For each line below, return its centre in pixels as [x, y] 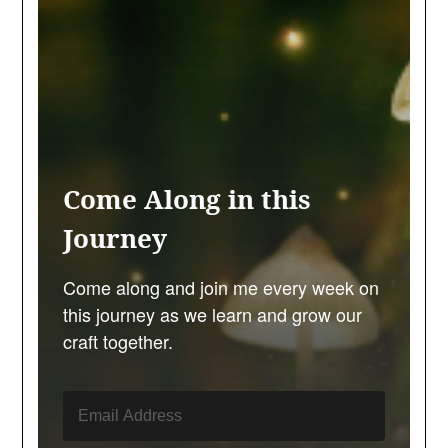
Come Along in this [187, 199]
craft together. [118, 341]
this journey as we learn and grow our [213, 314]
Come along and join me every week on [221, 287]
